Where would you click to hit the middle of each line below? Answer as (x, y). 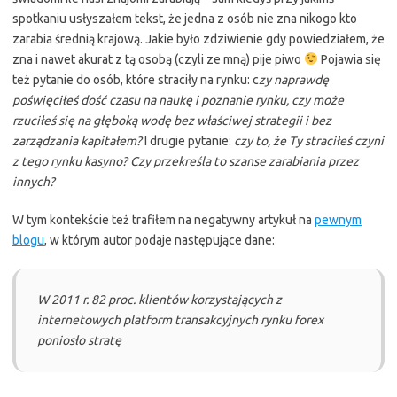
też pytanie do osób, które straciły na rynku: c (136, 80)
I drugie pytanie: (188, 141)
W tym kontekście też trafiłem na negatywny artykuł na (163, 220)
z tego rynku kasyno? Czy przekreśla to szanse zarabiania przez (186, 161)
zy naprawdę (294, 80)
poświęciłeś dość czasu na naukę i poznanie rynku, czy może (178, 100)
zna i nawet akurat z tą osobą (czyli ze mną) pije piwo (158, 59)
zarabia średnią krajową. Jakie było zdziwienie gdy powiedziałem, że (198, 39)
